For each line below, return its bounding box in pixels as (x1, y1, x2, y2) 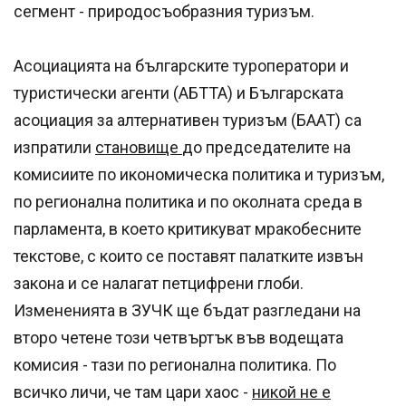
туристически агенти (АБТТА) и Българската (14, 83, 343, 103)
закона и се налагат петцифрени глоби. (14, 274, 304, 294)
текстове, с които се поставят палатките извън (14, 246, 363, 266)
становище (95, 138, 182, 158)
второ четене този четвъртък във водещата (14, 328, 343, 348)
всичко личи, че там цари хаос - (14, 382, 252, 402)
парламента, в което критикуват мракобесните (14, 219, 362, 239)
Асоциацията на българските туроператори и (14, 56, 349, 76)
